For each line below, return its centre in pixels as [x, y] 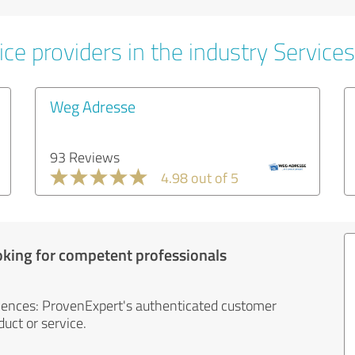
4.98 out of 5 [200, 177]
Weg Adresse [93, 106]
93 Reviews [85, 157]
